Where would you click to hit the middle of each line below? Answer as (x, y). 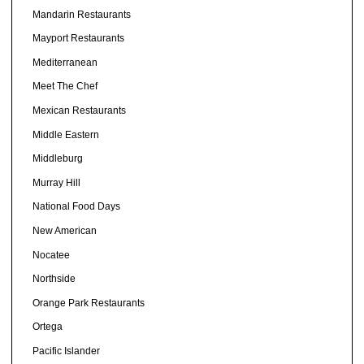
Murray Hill (56, 182)
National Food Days (76, 207)
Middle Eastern (65, 134)
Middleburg (57, 159)
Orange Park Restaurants (88, 303)
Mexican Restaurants (79, 110)
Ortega (47, 327)
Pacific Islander (66, 351)
